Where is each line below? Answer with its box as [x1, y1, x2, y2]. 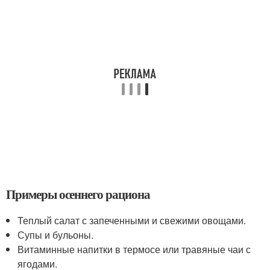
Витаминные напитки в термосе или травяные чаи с [17, 242, 251, 256]
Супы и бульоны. [17, 228, 94, 242]
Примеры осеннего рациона [6, 185, 150, 203]
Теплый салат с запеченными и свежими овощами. [17, 213, 246, 227]
